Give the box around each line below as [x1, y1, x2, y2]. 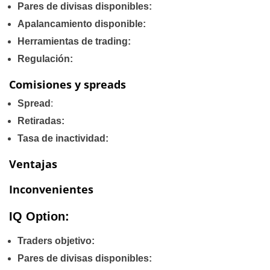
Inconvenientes [9, 182, 93, 196]
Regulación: [17, 54, 73, 64]
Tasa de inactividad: [17, 133, 108, 143]
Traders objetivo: [17, 236, 95, 246]
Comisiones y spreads [9, 77, 126, 92]
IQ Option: [9, 210, 69, 223]
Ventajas [9, 157, 57, 171]
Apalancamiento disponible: [17, 19, 146, 29]
